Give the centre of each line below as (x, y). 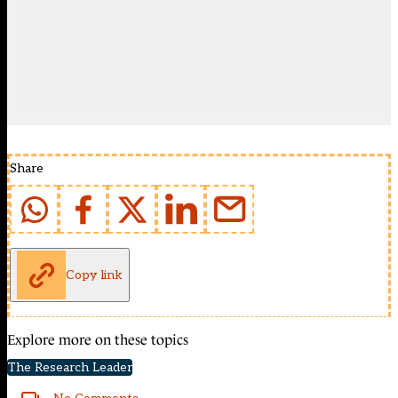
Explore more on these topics (98, 340)
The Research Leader (70, 368)
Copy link (94, 275)
